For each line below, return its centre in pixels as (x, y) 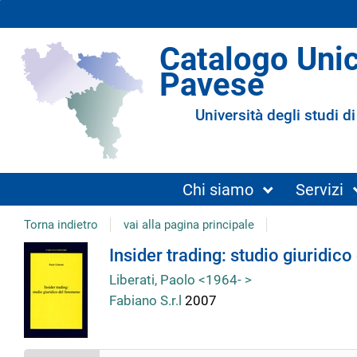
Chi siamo (218, 189)
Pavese (212, 84)
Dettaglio (82, 261)
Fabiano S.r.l (147, 301)
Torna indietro (61, 224)
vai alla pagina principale (188, 224)
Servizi (319, 189)
